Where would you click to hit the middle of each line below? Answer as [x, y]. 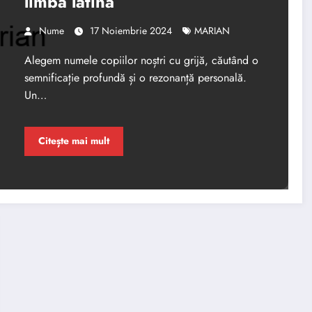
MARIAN [212, 30]
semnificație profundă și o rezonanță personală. [135, 77]
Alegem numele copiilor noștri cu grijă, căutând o [141, 60]
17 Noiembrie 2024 [131, 30]
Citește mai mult [73, 141]
